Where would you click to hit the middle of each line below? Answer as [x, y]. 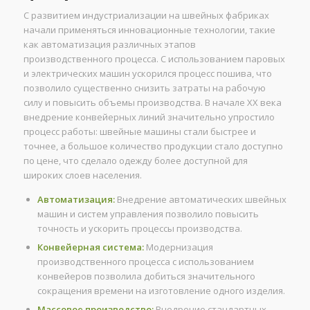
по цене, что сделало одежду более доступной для [135, 160]
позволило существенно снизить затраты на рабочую [144, 88]
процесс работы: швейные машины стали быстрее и [139, 131]
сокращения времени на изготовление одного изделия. [161, 290]
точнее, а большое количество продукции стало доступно [153, 146]
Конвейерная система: [90, 247]
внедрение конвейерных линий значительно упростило [149, 117]
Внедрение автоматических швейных [200, 199]
